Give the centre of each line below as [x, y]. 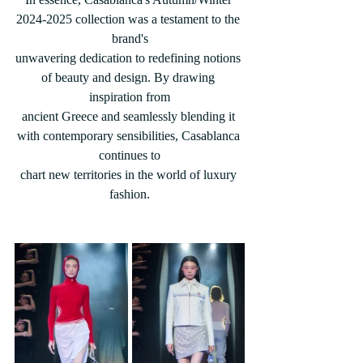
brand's [130, 38]
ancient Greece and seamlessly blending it [130, 116]
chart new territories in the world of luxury [130, 175]
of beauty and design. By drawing [130, 77]
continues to [130, 155]
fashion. [130, 194]
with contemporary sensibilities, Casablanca [130, 136]
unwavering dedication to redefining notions [130, 58]
